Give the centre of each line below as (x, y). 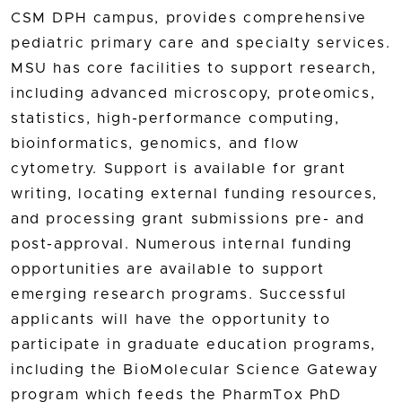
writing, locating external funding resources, (195, 193)
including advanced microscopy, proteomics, (193, 93)
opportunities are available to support (168, 269)
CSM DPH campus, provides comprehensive (189, 17)
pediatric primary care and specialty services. (201, 43)
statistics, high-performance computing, (175, 118)
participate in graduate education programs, (193, 344)
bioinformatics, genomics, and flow (155, 143)
